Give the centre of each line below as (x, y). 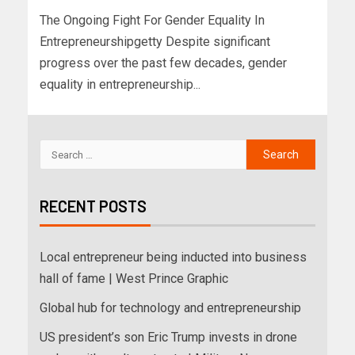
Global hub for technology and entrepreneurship (170, 308)
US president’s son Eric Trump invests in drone (168, 338)
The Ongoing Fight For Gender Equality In (152, 21)
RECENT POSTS (93, 206)
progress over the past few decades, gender (163, 63)
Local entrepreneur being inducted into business (173, 258)
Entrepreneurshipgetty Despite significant (155, 42)
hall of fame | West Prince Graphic (134, 279)
